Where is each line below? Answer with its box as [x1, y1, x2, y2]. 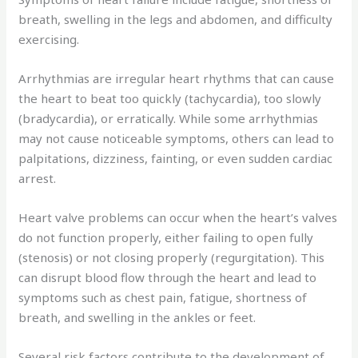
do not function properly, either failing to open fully [18, 229, 314, 245]
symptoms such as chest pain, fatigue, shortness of [18, 288, 308, 305]
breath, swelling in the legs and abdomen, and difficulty [18, 10, 333, 27]
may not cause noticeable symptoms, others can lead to [18, 129, 335, 146]
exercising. [18, 30, 80, 47]
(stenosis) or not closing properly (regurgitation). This [18, 249, 325, 265]
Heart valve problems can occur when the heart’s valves [18, 209, 338, 225]
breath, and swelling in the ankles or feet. [18, 308, 257, 325]
